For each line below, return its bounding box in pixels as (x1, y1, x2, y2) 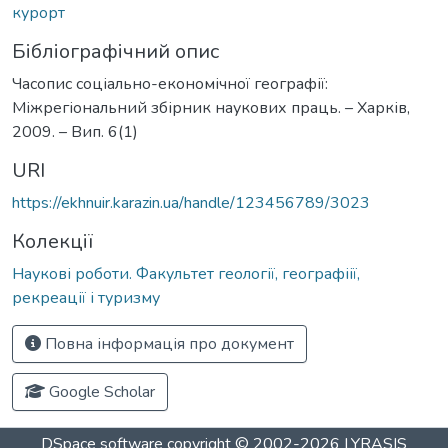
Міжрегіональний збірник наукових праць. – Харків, (12, 96, 410, 119)
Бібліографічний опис (12, 37, 219, 65)
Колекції (12, 227, 93, 255)
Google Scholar (45, 380, 155, 403)
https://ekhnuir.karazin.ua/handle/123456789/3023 (12, 191, 370, 214)
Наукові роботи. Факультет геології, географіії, (12, 262, 360, 285)
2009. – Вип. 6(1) (12, 120, 138, 143)
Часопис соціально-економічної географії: (12, 72, 328, 95)
